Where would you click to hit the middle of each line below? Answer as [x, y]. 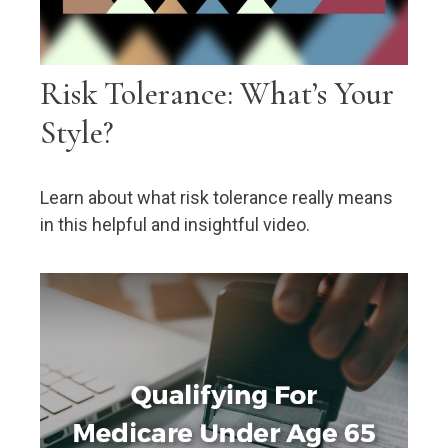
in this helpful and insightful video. [175, 225]
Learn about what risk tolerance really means [216, 198]
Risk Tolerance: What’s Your [217, 94]
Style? [76, 133]
